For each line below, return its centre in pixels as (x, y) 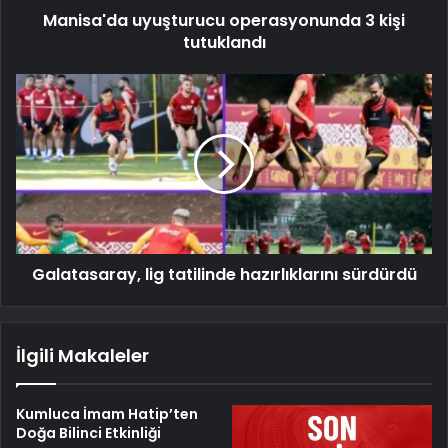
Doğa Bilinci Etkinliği (88, 432)
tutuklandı (224, 42)
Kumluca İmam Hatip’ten (107, 413)
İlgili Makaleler (82, 355)
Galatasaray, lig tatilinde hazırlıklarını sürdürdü (224, 274)
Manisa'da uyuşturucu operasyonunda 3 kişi (224, 20)
